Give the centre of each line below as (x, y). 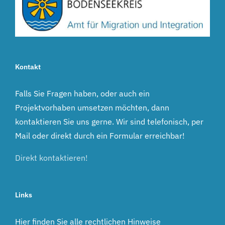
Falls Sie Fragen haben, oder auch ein (82, 94)
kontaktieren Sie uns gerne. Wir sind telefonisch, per (109, 122)
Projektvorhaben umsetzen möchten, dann (92, 108)
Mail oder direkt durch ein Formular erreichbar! (100, 136)
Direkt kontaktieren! (51, 158)
